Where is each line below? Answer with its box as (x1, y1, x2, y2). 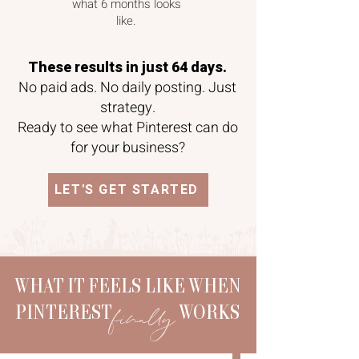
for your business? (70, 137, 185, 159)
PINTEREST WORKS (15, 300, 240, 324)
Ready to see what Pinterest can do (17, 117, 238, 139)
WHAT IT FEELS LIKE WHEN (14, 273, 241, 297)
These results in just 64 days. (28, 57, 227, 79)
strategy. (99, 97, 155, 119)
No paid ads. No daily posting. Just (18, 77, 236, 99)
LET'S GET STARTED (54, 180, 200, 200)
